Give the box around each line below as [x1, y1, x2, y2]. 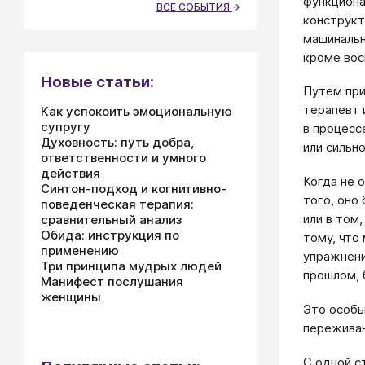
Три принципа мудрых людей [41, 258, 222, 274]
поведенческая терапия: [41, 196, 194, 212]
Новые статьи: [41, 73, 154, 91]
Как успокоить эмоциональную [41, 103, 232, 119]
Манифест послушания [41, 274, 183, 289]
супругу [41, 119, 90, 134]
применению [41, 243, 119, 258]
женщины [41, 289, 101, 305]
